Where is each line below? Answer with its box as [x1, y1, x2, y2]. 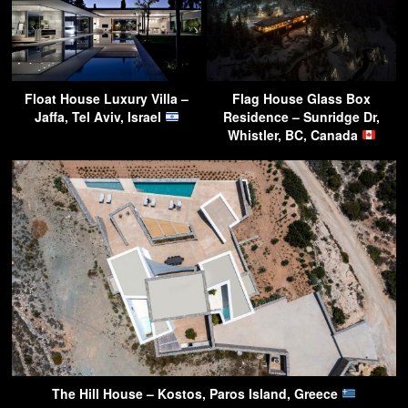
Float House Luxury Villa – [25, 88, 189, 107]
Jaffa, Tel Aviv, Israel [34, 107, 165, 126]
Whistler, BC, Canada [227, 125, 362, 144]
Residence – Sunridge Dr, [223, 107, 380, 126]
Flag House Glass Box [232, 88, 371, 107]
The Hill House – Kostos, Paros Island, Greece [52, 384, 342, 403]
